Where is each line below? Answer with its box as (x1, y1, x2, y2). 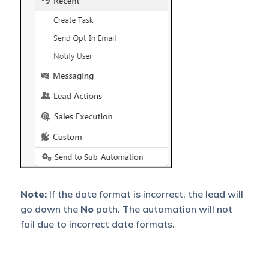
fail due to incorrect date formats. (20, 217, 175, 230)
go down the (20, 202, 80, 215)
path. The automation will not (93, 202, 232, 215)
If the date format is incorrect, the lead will (46, 187, 243, 200)
